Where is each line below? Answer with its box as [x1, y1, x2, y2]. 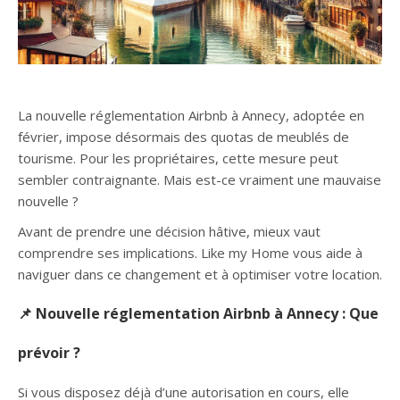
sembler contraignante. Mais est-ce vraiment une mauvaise [18, 170, 381, 188]
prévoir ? [18, 342, 80, 362]
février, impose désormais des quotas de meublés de [18, 127, 349, 146]
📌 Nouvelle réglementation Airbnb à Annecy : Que [18, 303, 379, 323]
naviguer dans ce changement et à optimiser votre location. [18, 264, 382, 283]
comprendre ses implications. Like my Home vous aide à [18, 243, 362, 262]
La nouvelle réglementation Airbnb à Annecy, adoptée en [18, 105, 364, 124]
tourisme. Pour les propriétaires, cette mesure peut [18, 148, 338, 167]
